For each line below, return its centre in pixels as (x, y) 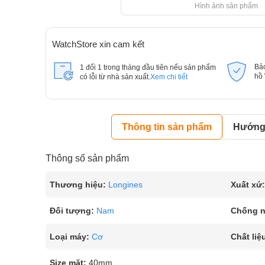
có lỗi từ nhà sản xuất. (115, 77)
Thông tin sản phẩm (167, 127)
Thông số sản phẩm (87, 158)
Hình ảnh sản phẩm (227, 6)
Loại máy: (70, 237)
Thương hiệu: (78, 185)
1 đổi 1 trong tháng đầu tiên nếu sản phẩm (148, 67)
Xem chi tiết (169, 77)
